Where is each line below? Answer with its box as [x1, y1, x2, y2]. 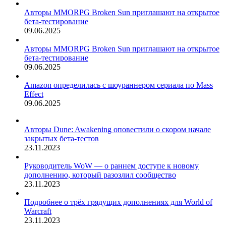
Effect [24, 90, 43, 99]
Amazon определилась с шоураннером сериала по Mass [24, 81, 213, 90]
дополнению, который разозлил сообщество [24, 171, 176, 180]
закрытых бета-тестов [24, 134, 99, 143]
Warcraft [24, 207, 51, 216]
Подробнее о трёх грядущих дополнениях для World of [24, 198, 212, 207]
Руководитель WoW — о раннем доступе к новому [24, 161, 199, 171]
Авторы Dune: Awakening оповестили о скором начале [24, 125, 211, 134]
